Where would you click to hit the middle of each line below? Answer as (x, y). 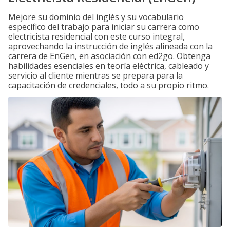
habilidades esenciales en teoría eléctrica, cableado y (109, 66)
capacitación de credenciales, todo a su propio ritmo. (109, 85)
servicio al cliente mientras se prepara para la (95, 75)
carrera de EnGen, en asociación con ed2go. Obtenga (109, 56)
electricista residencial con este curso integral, (97, 36)
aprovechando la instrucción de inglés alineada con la (110, 46)
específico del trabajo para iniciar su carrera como (104, 27)
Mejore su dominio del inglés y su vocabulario (96, 17)
